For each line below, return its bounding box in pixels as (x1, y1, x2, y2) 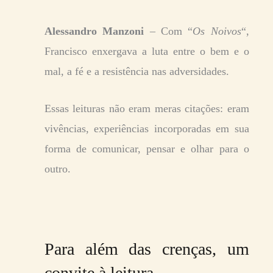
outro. (44, 162, 71, 175)
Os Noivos (193, 24, 241, 37)
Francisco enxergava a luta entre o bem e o (44, 44, 249, 57)
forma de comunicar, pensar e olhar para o (44, 142, 249, 155)
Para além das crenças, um (44, 239, 249, 258)
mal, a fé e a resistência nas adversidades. (44, 65, 229, 77)
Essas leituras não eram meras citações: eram (44, 102, 249, 115)
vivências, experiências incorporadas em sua (44, 122, 249, 135)
